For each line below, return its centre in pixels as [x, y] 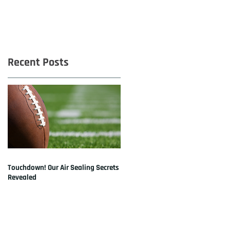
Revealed [22, 177]
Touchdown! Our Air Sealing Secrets [63, 167]
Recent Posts [38, 62]
